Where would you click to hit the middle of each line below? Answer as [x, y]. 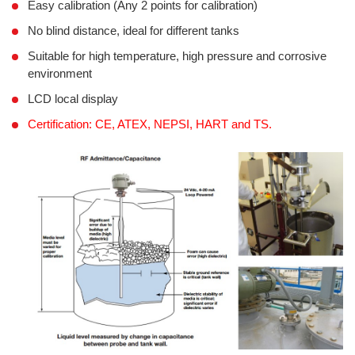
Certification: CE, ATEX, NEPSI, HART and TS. [150, 124]
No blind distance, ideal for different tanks [134, 30]
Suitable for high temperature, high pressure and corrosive [177, 55]
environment [60, 73]
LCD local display [73, 98]
